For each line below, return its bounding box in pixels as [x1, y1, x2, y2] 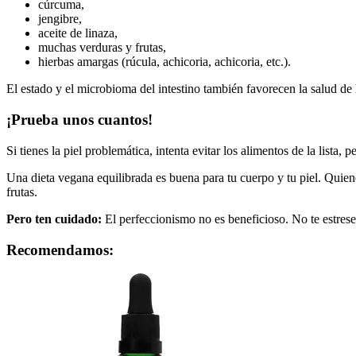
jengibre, [38, 12, 82, 26]
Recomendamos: [6, 241, 114, 258]
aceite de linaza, [38, 26, 118, 41]
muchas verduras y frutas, [38, 41, 166, 55]
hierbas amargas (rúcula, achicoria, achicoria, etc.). [38, 55, 291, 69]
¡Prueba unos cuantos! [6, 111, 153, 129]
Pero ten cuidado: [6, 211, 102, 226]
